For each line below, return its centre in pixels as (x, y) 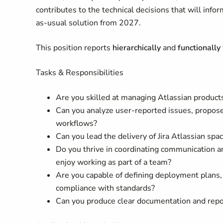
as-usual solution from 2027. (88, 23)
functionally (199, 48)
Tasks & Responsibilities (80, 73)
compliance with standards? (105, 188)
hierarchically (137, 48)
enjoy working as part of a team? (113, 162)
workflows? (76, 123)
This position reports (74, 48)
